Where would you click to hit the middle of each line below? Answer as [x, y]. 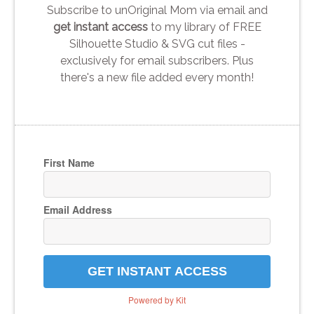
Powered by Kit [157, 299]
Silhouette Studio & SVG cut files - [157, 43]
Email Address [77, 209]
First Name [69, 162]
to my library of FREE [204, 27]
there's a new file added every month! [157, 77]
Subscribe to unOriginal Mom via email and [157, 10]
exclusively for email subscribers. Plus [157, 60]
